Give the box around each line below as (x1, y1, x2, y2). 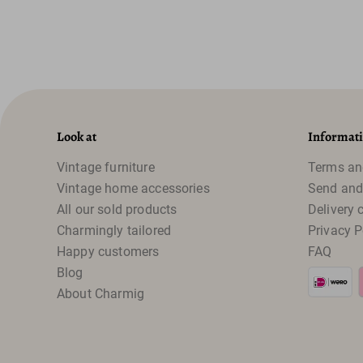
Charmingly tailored (57, 223, 172, 238)
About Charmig (57, 286, 145, 301)
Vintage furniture (57, 160, 155, 175)
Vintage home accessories (57, 181, 210, 196)
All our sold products (57, 202, 177, 217)
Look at (57, 128, 96, 146)
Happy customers (57, 244, 160, 259)
